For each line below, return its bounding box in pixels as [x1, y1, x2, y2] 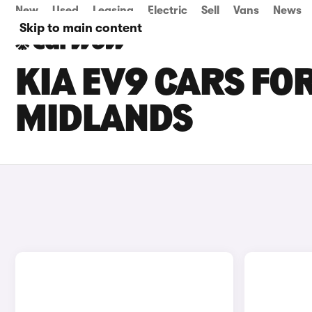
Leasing [93, 4, 134, 17]
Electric [148, 4, 187, 17]
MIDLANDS [15, 102, 193, 141]
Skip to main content [19, 21, 142, 35]
